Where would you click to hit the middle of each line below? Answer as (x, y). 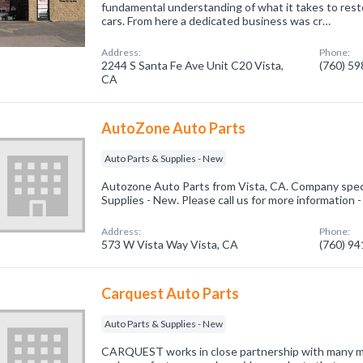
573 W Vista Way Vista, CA (170, 244)
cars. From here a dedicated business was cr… (216, 21)
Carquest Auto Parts (171, 293)
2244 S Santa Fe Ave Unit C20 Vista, (193, 65)
